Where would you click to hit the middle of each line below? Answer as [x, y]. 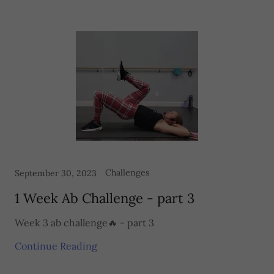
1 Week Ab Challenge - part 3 [105, 198]
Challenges [127, 172]
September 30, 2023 [56, 173]
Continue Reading [56, 246]
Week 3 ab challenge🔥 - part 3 [84, 223]
